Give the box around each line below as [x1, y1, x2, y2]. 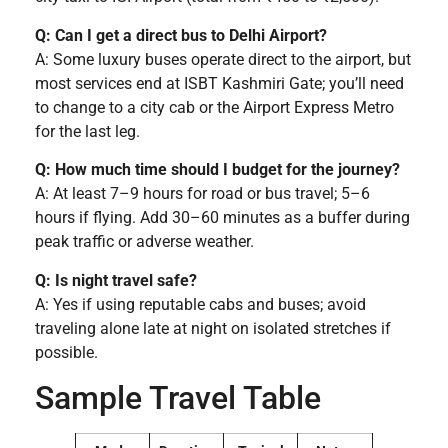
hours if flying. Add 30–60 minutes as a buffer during [35, 208, 410, 228]
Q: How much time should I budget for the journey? [35, 160, 400, 180]
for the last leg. [35, 121, 140, 141]
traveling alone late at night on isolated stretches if [35, 318, 391, 338]
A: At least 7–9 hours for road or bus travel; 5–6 [35, 184, 370, 204]
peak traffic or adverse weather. [35, 232, 254, 252]
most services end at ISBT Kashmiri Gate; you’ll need [35, 73, 404, 93]
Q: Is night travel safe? [35, 270, 197, 290]
